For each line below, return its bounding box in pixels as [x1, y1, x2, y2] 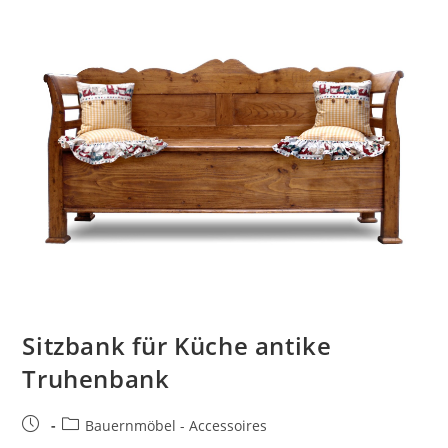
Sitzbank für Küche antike [22, 329, 332, 363]
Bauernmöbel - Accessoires [85, 416, 268, 436]
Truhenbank [22, 362, 170, 396]
